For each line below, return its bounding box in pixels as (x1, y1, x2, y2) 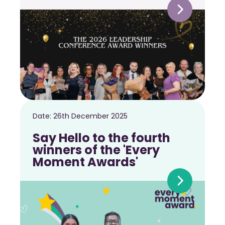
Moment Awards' (33, 154, 138, 171)
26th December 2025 (53, 111, 128, 122)
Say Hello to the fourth (33, 130, 170, 147)
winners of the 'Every (33, 142, 160, 159)
